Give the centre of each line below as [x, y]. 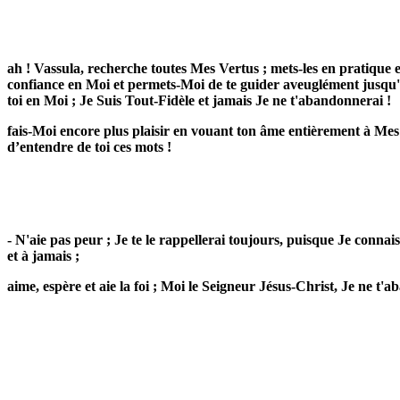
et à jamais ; [43, 256]
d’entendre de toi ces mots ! [89, 147]
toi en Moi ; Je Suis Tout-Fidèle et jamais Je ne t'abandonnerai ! [199, 101]
